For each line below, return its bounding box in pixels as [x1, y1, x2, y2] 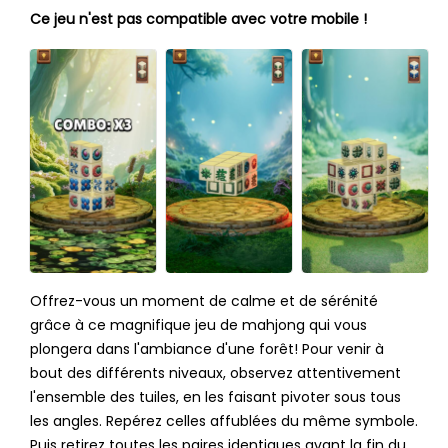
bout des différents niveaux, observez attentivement [29, 363, 401, 384]
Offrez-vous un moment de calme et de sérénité [29, 291, 378, 312]
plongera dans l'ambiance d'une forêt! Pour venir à [29, 339, 384, 360]
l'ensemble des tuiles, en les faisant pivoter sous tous [29, 387, 401, 408]
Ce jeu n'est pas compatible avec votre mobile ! [29, 9, 367, 30]
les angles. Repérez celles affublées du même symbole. [29, 411, 418, 432]
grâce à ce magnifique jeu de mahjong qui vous [29, 315, 367, 336]
